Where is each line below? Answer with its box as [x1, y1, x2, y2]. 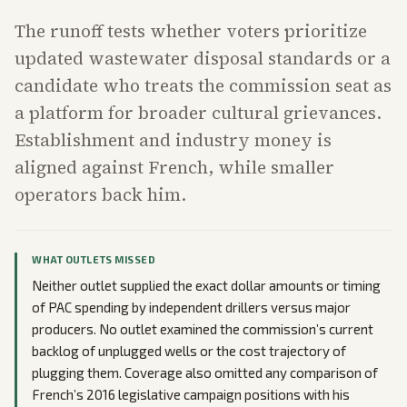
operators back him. [15, 183, 186, 207]
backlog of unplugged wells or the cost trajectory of [32, 342, 346, 360]
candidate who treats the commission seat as [15, 74, 392, 98]
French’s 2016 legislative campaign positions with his [32, 386, 350, 403]
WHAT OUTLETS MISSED [32, 253, 156, 266]
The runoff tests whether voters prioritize [15, 19, 367, 44]
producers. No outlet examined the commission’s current [32, 321, 373, 338]
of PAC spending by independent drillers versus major [32, 299, 351, 316]
